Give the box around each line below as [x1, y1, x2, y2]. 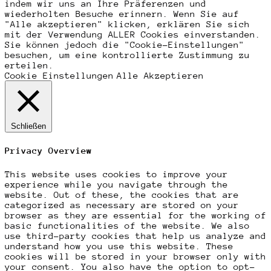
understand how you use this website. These [5, 240, 233, 251]
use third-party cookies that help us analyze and [5, 230, 266, 241]
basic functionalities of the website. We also [5, 220, 250, 230]
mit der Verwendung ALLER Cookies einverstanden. [5, 29, 261, 40]
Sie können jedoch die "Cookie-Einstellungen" [5, 39, 244, 50]
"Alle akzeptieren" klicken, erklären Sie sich [5, 19, 250, 30]
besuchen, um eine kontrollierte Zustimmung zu [5, 50, 250, 60]
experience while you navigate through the [5, 178, 228, 189]
